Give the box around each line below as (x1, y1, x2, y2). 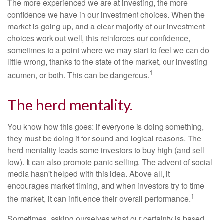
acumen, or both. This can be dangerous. (7, 69, 149, 81)
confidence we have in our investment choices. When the (7, 8, 205, 20)
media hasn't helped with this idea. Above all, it (7, 168, 170, 180)
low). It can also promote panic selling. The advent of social (7, 156, 212, 168)
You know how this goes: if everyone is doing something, (7, 121, 204, 133)
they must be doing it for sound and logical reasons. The (7, 133, 201, 144)
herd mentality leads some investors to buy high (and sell (7, 144, 204, 156)
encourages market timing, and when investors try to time (7, 180, 204, 192)
